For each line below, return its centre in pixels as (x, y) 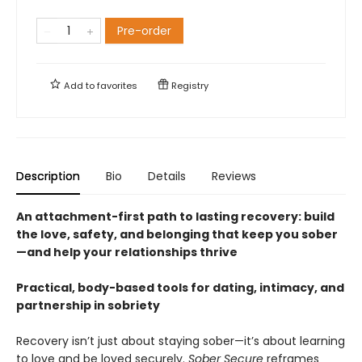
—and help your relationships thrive (127, 252)
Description (48, 176)
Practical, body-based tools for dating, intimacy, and (180, 287)
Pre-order (144, 30)
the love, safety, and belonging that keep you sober (177, 234)
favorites (117, 85)
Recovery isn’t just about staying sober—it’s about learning (181, 341)
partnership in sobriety (88, 305)
